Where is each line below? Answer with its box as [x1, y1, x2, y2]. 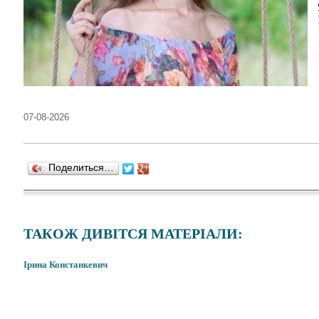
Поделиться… [48, 162, 114, 173]
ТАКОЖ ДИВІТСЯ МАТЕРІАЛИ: [23, 226, 243, 241]
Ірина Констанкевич [23, 259, 108, 270]
